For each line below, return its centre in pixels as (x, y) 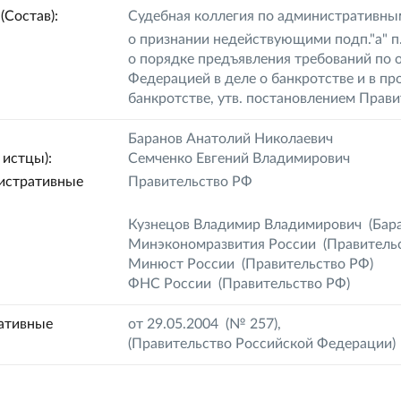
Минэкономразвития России (222, 244)
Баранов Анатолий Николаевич (231, 139)
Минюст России (182, 264)
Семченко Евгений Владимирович (239, 158)
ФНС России (170, 284)
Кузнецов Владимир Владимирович (245, 225)
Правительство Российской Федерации (262, 344)
